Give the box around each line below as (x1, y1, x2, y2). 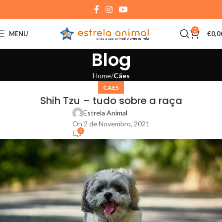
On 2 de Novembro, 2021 (72, 119, 150, 128)
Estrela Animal (83, 109, 127, 117)
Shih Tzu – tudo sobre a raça (40, 94, 182, 108)
